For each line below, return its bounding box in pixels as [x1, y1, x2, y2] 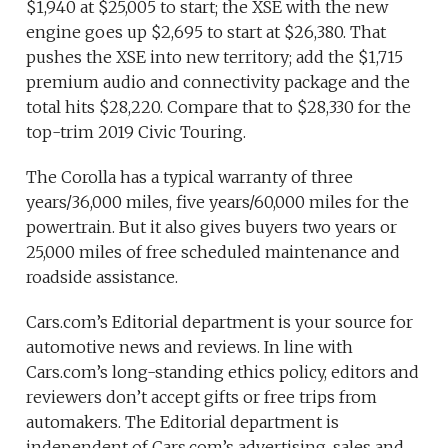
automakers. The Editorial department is [26, 412, 340, 433]
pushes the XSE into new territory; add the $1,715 [26, 47, 404, 68]
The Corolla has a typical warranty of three [26, 167, 354, 188]
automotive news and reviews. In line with [26, 337, 354, 358]
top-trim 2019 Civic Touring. [26, 122, 247, 143]
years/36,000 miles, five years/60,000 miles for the [26, 192, 410, 213]
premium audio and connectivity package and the [26, 72, 411, 93]
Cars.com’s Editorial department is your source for [26, 312, 414, 333]
